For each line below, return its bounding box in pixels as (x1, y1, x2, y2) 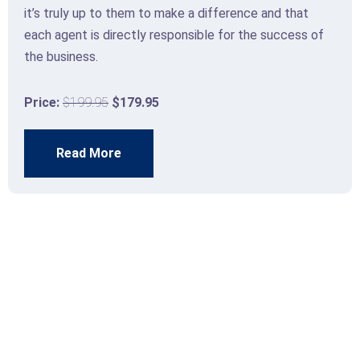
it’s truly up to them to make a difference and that (24, 5, 309, 21)
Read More (56, 145, 121, 161)
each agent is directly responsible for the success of (24, 27, 324, 43)
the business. (24, 48, 98, 64)
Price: (24, 94, 63, 110)
